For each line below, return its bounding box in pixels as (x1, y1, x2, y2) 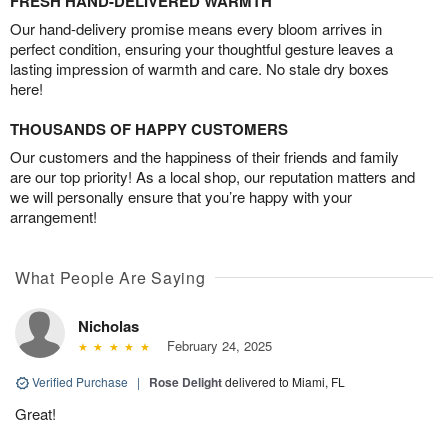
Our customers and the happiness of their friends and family (10, 145, 399, 167)
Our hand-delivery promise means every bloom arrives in (10, 17, 382, 39)
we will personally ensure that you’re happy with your (10, 185, 352, 207)
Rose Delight (149, 372, 222, 391)
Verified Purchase (29, 372, 131, 390)
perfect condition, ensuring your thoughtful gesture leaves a (10, 37, 393, 59)
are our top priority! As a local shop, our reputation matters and (10, 165, 415, 187)
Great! (15, 402, 56, 424)
